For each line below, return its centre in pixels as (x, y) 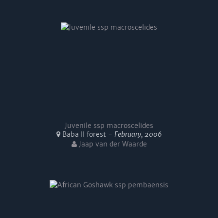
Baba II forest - (87, 134)
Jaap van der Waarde (112, 144)
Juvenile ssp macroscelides (109, 126)
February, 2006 (138, 134)
